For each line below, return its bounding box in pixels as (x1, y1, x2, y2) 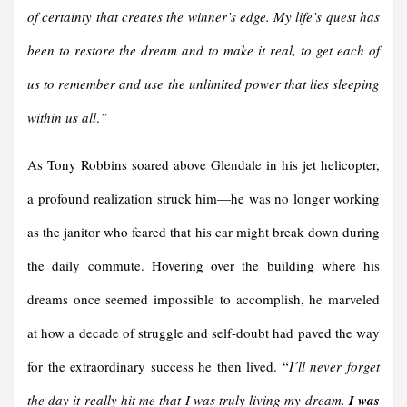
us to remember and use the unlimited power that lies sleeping (27, 74, 380, 94)
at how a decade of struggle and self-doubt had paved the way (27, 323, 380, 342)
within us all (27, 108, 96, 127)
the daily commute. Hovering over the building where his (27, 256, 380, 275)
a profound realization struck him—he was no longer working (27, 189, 380, 208)
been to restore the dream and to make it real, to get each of (27, 41, 380, 60)
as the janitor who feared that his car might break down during (27, 223, 380, 242)
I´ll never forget (288, 357, 381, 376)
